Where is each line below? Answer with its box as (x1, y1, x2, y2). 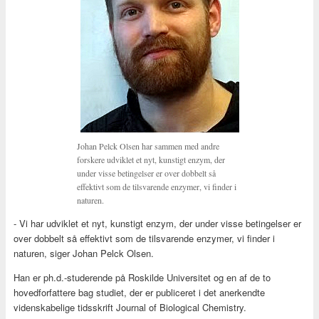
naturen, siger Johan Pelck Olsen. (13, 246, 154, 260)
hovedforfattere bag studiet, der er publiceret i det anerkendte (13, 285, 265, 299)
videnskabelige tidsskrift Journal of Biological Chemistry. (13, 300, 246, 314)
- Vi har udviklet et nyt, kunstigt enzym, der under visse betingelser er (13, 216, 301, 230)
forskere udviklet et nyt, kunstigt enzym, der (76, 153, 225, 165)
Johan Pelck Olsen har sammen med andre (76, 140, 219, 152)
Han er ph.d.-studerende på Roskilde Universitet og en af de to (13, 270, 271, 284)
